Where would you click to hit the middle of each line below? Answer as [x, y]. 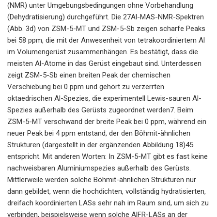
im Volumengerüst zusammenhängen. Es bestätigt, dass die [103, 52]
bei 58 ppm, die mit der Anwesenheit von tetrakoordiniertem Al [106, 40]
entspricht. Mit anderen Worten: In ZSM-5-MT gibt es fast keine [108, 156]
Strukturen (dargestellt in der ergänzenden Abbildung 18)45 [100, 145]
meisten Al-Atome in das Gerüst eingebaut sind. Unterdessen [104, 63]
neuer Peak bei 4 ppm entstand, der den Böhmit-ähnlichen [99, 133]
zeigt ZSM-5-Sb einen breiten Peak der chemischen [89, 75]
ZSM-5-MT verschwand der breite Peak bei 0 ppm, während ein [107, 121]
